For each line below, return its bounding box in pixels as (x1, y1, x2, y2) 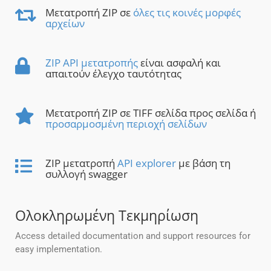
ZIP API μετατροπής (45, 56, 138, 70)
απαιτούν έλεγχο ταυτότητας (45, 67, 181, 81)
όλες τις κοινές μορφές (133, 5, 241, 20)
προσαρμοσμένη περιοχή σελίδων (45, 117, 207, 131)
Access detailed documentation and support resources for (15, 230, 250, 242)
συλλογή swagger (45, 167, 128, 181)
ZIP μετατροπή (45, 156, 117, 171)
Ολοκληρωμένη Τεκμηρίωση (15, 206, 198, 226)
